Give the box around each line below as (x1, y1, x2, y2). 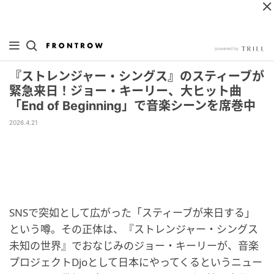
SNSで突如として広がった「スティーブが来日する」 (9, 206, 255, 220)
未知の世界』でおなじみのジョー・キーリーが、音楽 (9, 239, 259, 253)
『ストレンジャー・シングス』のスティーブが (9, 69, 264, 84)
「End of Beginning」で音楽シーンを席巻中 (9, 98, 256, 113)
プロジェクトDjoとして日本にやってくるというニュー (9, 255, 262, 269)
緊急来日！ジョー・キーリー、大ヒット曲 (9, 84, 242, 98)
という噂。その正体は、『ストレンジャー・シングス (9, 222, 258, 236)
